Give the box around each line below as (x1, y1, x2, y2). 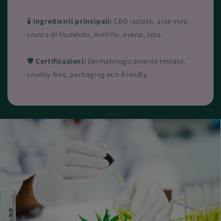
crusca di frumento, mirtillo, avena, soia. (27, 29, 164, 39)
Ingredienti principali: (33, 16, 112, 26)
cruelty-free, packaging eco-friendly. (27, 69, 149, 79)
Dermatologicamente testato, (86, 56, 186, 66)
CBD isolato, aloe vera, (112, 16, 190, 26)
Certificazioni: (36, 56, 86, 66)
